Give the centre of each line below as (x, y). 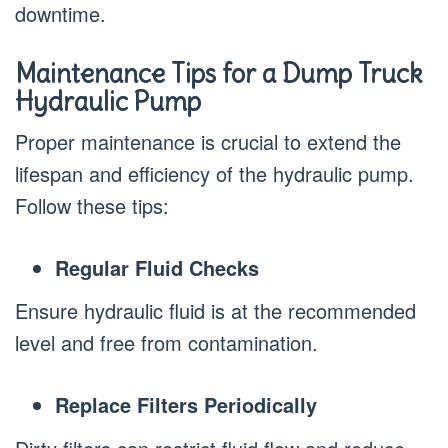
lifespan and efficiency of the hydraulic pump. (214, 173)
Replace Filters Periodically (186, 405)
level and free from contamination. (166, 343)
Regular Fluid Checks (157, 267)
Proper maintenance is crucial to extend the (208, 141)
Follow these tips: (92, 205)
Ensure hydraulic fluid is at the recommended (215, 311)
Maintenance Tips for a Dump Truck (218, 73)
